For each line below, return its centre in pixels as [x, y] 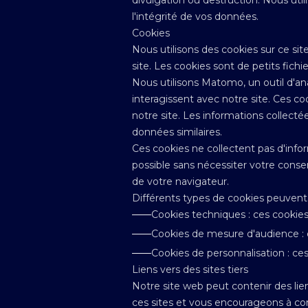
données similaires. [177, 132]
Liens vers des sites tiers [190, 269]
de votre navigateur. [180, 181]
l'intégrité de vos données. [195, 16]
